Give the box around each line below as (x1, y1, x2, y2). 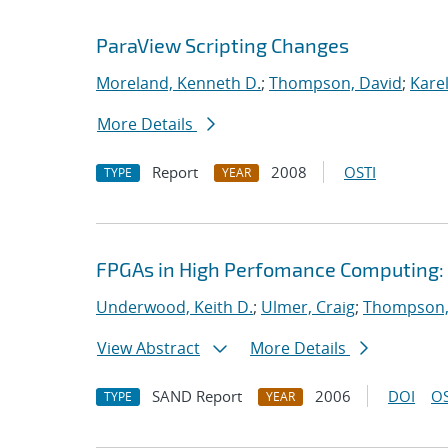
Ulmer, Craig (261, 296, 355, 318)
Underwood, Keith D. (96, 296, 253, 318)
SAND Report (152, 386, 242, 406)
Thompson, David (269, 72, 402, 94)
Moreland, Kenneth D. (96, 72, 261, 94)
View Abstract (97, 337, 200, 359)
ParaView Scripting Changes (96, 33, 349, 57)
